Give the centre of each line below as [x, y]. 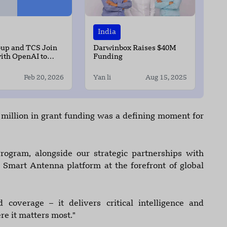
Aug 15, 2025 [166, 78]
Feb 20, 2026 [44, 78]
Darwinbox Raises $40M [135, 49]
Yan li [102, 78]
